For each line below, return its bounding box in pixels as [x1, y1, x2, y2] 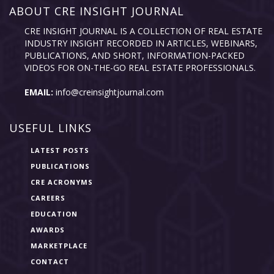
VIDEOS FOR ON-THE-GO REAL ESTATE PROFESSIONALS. [24, 62, 256, 74]
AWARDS [31, 225, 65, 235]
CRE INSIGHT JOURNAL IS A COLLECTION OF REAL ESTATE [24, 25, 262, 37]
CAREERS [31, 193, 65, 203]
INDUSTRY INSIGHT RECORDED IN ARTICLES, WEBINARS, [24, 37, 257, 50]
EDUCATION [31, 209, 78, 219]
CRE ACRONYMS [31, 177, 93, 187]
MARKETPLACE [31, 241, 87, 251]
